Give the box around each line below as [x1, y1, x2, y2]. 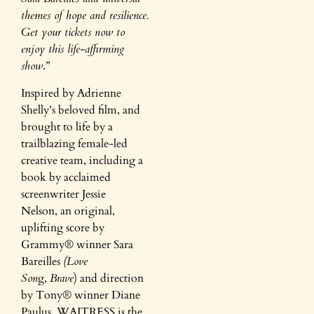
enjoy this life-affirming [21, 41, 124, 57]
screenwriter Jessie [21, 186, 106, 202]
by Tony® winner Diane [21, 287, 140, 303]
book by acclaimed [21, 169, 111, 185]
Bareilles [21, 253, 63, 269]
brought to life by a [21, 118, 113, 135]
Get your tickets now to [21, 25, 125, 41]
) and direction [74, 270, 144, 286]
